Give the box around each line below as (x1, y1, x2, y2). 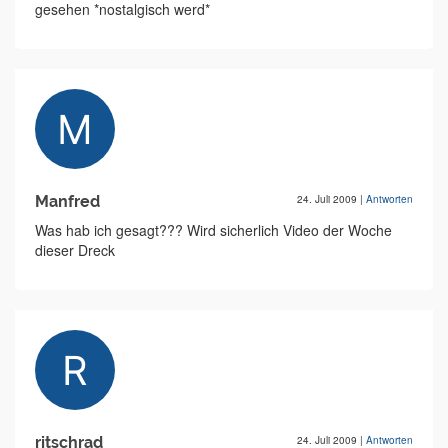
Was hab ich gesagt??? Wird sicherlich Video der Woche (35, 220, 392, 240)
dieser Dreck (35, 240, 115, 260)
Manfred (35, 192, 100, 211)
